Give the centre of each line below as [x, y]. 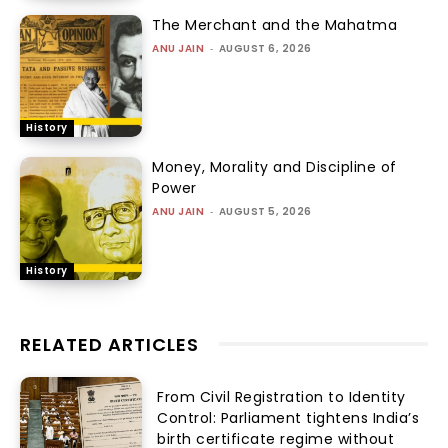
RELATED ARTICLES [109, 344]
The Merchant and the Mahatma [275, 24]
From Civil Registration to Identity [281, 397]
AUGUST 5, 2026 [265, 212]
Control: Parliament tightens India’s [288, 418]
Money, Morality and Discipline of [274, 167]
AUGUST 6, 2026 [265, 48]
